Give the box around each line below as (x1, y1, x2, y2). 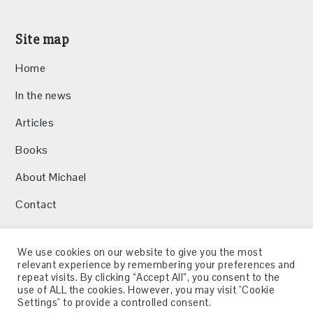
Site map (15, 31, 70, 49)
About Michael (15, 170, 87, 185)
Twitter (143, 280, 181, 296)
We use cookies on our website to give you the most (17, 246, 262, 259)
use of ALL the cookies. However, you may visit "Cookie (17, 284, 275, 296)
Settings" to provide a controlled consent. (17, 296, 211, 309)
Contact (15, 197, 57, 212)
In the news (15, 88, 72, 103)
